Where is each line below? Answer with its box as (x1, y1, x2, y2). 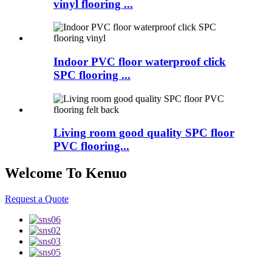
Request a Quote (5, 194, 69, 205)
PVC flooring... (53, 140, 129, 153)
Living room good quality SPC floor (53, 126, 234, 140)
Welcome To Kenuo (5, 165, 127, 182)
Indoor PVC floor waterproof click (53, 55, 226, 68)
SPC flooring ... (53, 68, 131, 81)
